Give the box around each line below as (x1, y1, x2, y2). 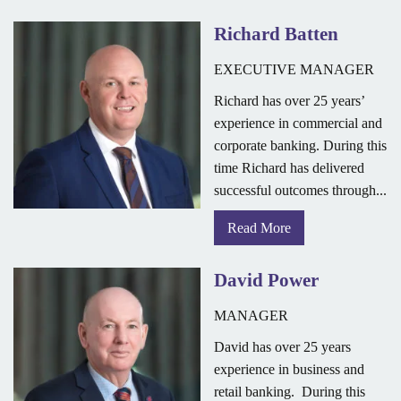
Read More (227, 220, 291, 236)
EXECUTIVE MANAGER (214, 62, 374, 78)
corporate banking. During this (214, 138, 387, 154)
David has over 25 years (214, 339, 351, 355)
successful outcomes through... (214, 183, 387, 199)
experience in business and (214, 362, 364, 378)
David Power (214, 269, 319, 291)
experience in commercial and (214, 115, 382, 132)
